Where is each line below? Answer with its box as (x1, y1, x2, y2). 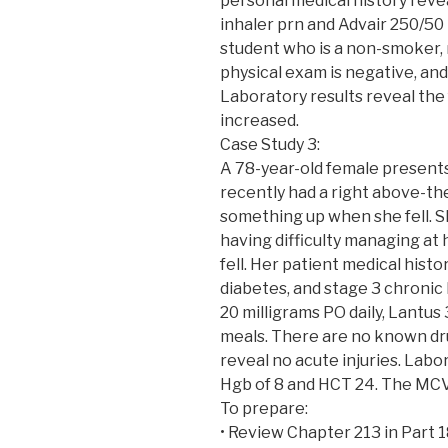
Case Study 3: (220, 134, 320, 154)
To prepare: (220, 398, 308, 418)
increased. (220, 110, 299, 130)
